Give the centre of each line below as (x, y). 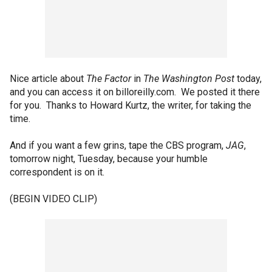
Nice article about (48, 79)
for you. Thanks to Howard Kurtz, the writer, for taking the (131, 105)
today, (248, 79)
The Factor (109, 79)
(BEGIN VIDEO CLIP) (53, 199)
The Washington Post (189, 79)
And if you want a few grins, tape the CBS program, (118, 145)
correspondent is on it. (57, 172)
